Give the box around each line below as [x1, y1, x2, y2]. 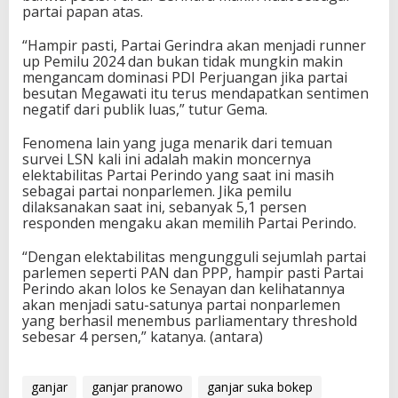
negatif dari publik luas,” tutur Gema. [22, 99, 267, 119]
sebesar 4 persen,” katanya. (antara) [22, 326, 263, 346]
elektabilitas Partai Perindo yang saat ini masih [22, 164, 334, 185]
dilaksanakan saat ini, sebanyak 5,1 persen [22, 196, 306, 217]
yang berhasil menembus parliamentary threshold [22, 310, 357, 330]
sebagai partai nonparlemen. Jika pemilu [22, 180, 291, 201]
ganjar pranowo [92, 378, 183, 395]
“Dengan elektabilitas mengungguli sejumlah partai [22, 246, 366, 267]
